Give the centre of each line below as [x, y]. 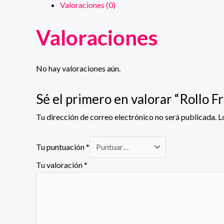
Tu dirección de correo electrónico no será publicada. [126, 116]
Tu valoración [60, 165]
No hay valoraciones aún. [78, 68]
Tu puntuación [61, 147]
